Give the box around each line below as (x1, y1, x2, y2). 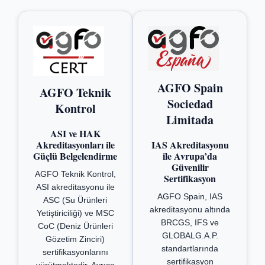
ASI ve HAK (50, 126, 101, 140)
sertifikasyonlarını (42, 247, 108, 257)
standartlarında (161, 244, 218, 254)
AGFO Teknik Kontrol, (34, 169, 116, 179)
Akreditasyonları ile (35, 137, 115, 151)
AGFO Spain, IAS (157, 192, 222, 202)
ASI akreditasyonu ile (35, 182, 115, 192)
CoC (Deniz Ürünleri (37, 221, 113, 231)
